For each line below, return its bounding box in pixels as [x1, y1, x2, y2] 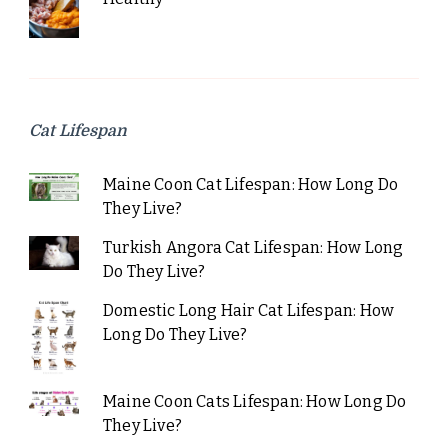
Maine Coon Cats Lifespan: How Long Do [102, 392, 407, 412]
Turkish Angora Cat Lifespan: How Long [102, 238, 404, 258]
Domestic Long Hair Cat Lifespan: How [102, 301, 395, 321]
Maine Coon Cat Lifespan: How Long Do [102, 175, 399, 195]
